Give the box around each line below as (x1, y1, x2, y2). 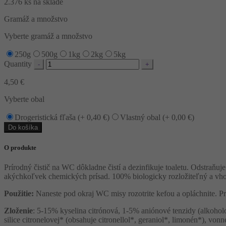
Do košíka (8, 123, 38, 131)
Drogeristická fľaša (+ (15, 112, 87, 122)
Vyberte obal (4, 94, 44, 103)
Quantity (4, 59, 32, 68)
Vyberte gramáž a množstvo (4, 31, 92, 40)
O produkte (4, 144, 36, 152)
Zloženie (4, 206, 33, 215)
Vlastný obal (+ (120, 112, 172, 122)
